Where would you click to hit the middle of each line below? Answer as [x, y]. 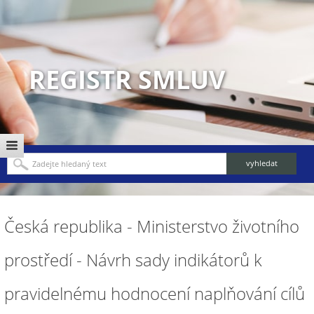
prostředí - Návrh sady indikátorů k [133, 260]
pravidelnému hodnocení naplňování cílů [155, 293]
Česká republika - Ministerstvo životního [152, 226]
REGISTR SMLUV [127, 80]
